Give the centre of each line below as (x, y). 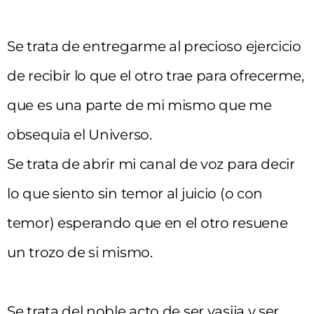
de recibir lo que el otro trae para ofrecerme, (156, 75)
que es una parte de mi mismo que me (139, 105)
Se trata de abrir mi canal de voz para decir (151, 164)
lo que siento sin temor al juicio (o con (135, 193)
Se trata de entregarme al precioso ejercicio (154, 46)
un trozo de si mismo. (80, 252)
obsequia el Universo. (80, 134)
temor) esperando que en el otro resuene (148, 223)
